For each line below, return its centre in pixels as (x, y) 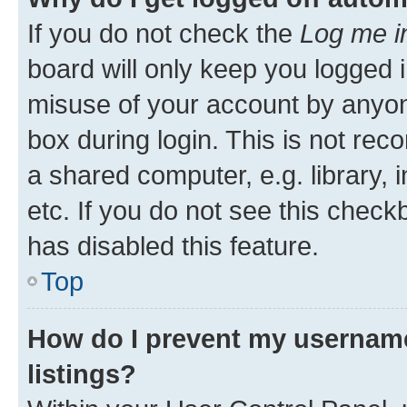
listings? (82, 373)
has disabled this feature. (173, 245)
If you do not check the (164, 33)
